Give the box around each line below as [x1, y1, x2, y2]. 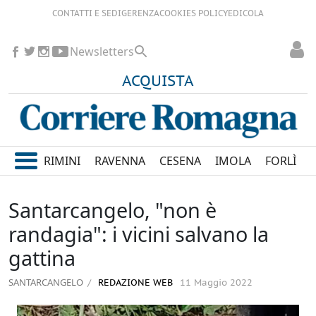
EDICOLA [228, 9, 264, 18]
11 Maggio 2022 [180, 278, 253, 289]
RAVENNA [95, 153, 146, 169]
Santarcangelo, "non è [8, 196, 217, 224]
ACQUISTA [122, 73, 194, 90]
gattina [8, 244, 75, 272]
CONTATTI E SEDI [52, 9, 121, 18]
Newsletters [70, 44, 134, 59]
